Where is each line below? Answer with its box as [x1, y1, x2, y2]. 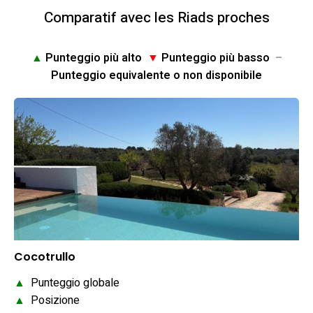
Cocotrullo [14, 249, 75, 265]
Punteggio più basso [158, 50, 275, 67]
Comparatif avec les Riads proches [43, 7, 270, 29]
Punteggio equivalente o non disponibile [51, 67, 262, 85]
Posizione [25, 292, 80, 310]
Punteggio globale [25, 275, 119, 292]
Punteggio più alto [42, 50, 147, 67]
